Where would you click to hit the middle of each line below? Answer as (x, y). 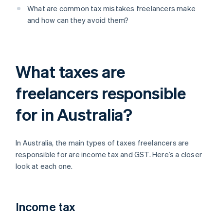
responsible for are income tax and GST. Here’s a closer (109, 154)
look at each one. (44, 166)
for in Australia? (74, 114)
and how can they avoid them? (78, 20)
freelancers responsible (101, 93)
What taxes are (70, 72)
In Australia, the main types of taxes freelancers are (102, 143)
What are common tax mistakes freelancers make (112, 9)
